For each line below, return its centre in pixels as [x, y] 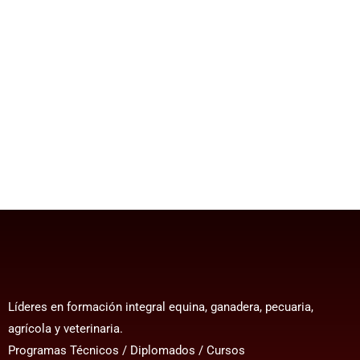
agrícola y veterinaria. [65, 328]
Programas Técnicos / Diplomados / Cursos [126, 350]
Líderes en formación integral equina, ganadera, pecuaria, [160, 307]
